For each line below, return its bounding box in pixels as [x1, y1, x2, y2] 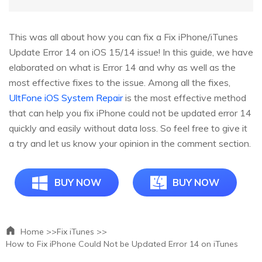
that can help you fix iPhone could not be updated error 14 [9, 106, 251, 119]
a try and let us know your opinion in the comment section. [9, 137, 251, 149]
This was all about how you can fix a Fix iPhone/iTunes [9, 30, 238, 43]
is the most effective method [123, 91, 246, 104]
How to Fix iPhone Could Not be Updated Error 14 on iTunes [6, 238, 238, 249]
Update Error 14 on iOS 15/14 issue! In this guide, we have [9, 46, 253, 58]
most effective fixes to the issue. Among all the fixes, [9, 76, 230, 88]
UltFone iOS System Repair [9, 91, 123, 104]
